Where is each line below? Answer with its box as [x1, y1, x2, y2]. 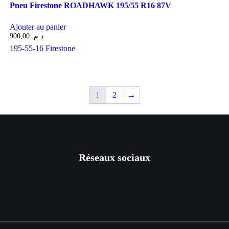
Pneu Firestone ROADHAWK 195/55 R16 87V [9, 1, 171, 10]
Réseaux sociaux [79, 151, 150, 163]
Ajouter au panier [9, 22, 66, 32]
